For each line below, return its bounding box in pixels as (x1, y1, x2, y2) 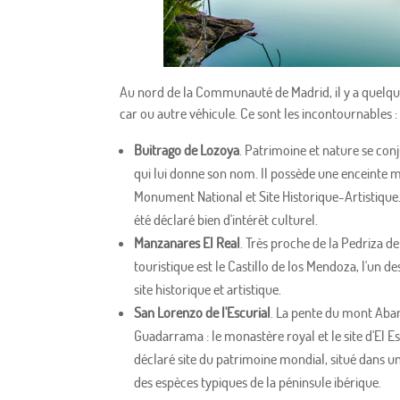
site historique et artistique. (134, 280, 282, 299)
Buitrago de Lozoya (134, 141, 240, 160)
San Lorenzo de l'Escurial (134, 304, 271, 322)
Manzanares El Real (134, 234, 241, 253)
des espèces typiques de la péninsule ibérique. (134, 373, 382, 392)
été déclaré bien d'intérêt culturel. (134, 211, 319, 229)
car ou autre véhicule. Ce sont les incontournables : (120, 104, 398, 123)
